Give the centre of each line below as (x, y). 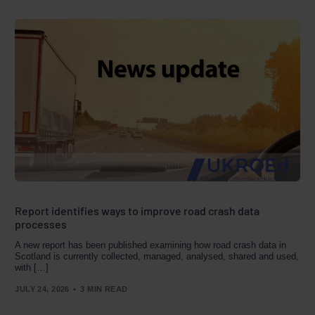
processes (41, 224)
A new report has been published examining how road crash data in (151, 245)
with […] (32, 268)
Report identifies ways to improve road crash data (137, 211)
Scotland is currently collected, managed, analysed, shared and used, (157, 257)
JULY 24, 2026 (42, 289)
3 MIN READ (104, 289)
